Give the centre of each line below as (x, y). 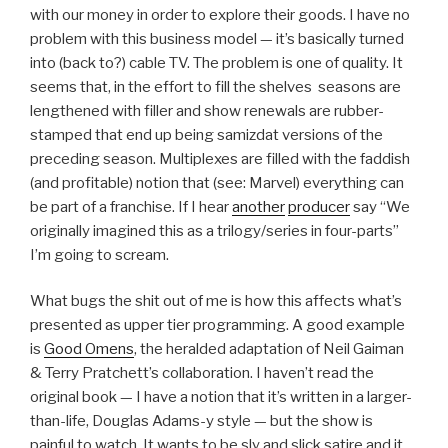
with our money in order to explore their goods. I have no (220, 14)
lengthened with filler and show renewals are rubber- (207, 110)
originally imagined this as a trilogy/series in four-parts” (214, 230)
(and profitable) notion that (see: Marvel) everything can (217, 182)
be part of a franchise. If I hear (131, 206)
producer (319, 206)
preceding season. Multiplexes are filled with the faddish (220, 158)
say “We (380, 206)
